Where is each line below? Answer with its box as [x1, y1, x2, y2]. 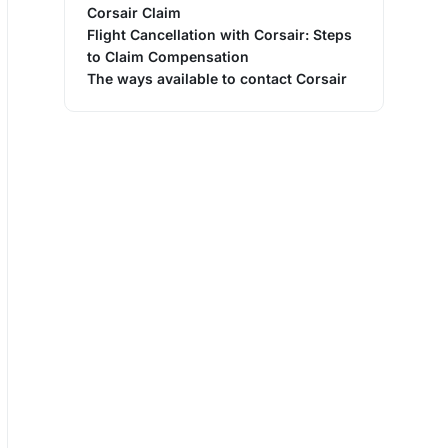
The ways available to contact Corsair [87, 69, 347, 87]
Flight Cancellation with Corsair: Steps [87, 25, 352, 43]
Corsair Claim [87, 3, 181, 21]
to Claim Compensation [87, 47, 249, 65]
